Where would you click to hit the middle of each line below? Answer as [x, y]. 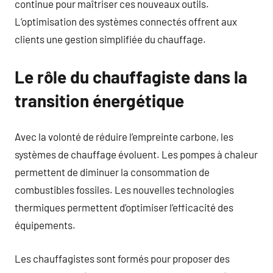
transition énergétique [99, 100]
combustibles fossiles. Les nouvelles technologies [124, 190]
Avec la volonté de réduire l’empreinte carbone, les [124, 136]
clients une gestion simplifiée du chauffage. [110, 39]
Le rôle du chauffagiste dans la [131, 76]
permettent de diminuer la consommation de [112, 172]
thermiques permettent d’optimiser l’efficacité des [124, 207]
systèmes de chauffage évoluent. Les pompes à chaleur [136, 154]
